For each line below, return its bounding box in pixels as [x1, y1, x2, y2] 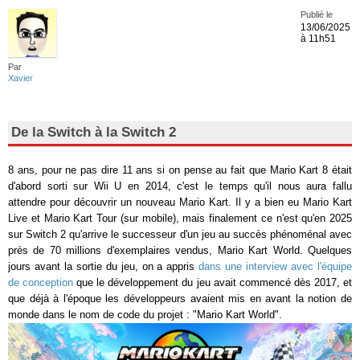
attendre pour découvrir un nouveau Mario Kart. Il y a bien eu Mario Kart [8, 196, 352, 208]
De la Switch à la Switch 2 [11, 125, 176, 140]
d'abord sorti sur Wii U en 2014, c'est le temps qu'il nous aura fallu [8, 180, 352, 192]
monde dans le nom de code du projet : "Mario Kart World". [8, 309, 282, 321]
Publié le [301, 10, 333, 19]
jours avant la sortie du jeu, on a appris [8, 260, 199, 272]
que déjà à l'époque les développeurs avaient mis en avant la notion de [8, 292, 352, 305]
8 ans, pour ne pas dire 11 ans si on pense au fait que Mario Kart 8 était [8, 164, 352, 176]
